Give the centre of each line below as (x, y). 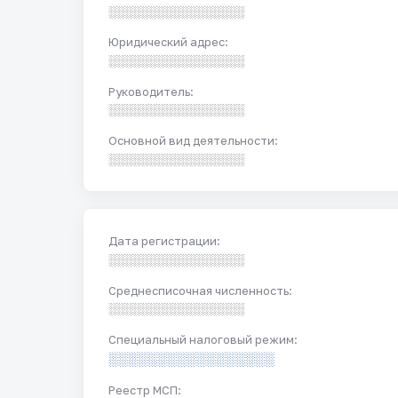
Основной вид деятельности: (194, 140)
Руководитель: (151, 91)
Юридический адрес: (169, 42)
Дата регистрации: (165, 241)
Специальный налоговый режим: (203, 339)
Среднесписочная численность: (201, 290)
